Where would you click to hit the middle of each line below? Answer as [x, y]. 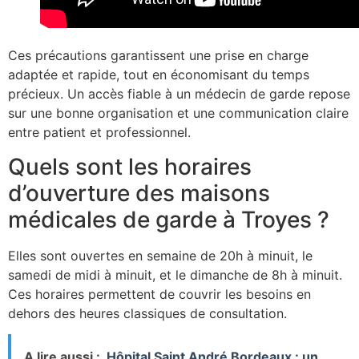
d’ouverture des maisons [139, 193]
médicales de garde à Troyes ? [169, 219]
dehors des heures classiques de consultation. [147, 313]
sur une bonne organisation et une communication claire [178, 113]
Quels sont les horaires [130, 166]
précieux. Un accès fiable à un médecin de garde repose [179, 94]
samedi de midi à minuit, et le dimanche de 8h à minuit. [175, 274]
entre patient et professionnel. [99, 133]
